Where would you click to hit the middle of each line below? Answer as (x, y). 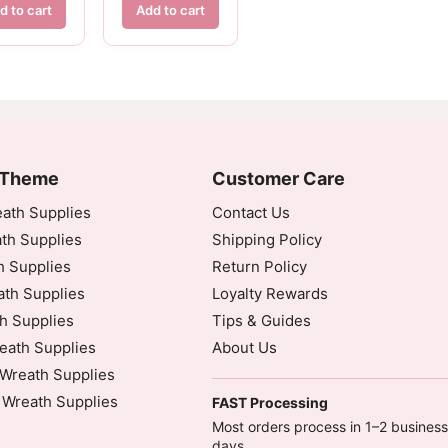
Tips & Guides (261, 320)
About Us (244, 347)
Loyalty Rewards (269, 293)
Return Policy (259, 266)
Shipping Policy (266, 239)
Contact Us (250, 212)
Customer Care (278, 178)
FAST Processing (269, 402)
